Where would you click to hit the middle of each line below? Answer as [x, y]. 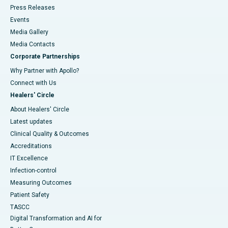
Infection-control [33, 171]
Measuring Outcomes [41, 183]
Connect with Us [33, 83]
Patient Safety [30, 195]
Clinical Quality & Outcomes [50, 134]
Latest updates [31, 122]
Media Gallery [29, 32]
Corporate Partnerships [45, 57]
